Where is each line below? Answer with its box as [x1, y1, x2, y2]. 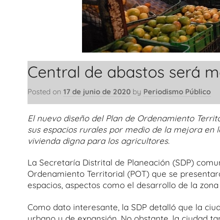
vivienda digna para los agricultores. [27, 136, 169, 146]
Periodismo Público [143, 86, 211, 96]
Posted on [27, 86, 63, 96]
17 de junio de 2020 [63, 86, 131, 96]
